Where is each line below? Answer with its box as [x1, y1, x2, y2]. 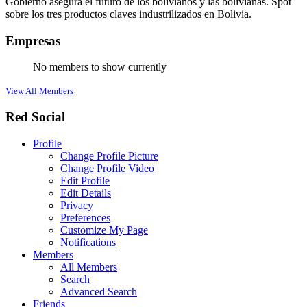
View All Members [5, 86, 73, 97]
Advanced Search [60, 285, 137, 297]
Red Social [5, 110, 65, 125]
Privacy [60, 199, 93, 211]
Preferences [60, 211, 110, 223]
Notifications [60, 236, 116, 248]
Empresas [5, 33, 60, 48]
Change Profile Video [60, 162, 154, 174]
